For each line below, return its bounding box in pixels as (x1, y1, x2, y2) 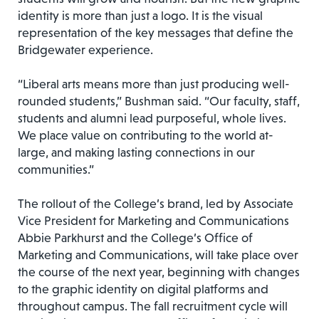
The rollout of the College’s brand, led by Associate (18, 196, 293, 211)
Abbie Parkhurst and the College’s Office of (18, 230, 253, 245)
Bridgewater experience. (18, 42, 153, 57)
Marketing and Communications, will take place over (18, 247, 298, 262)
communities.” (18, 162, 94, 177)
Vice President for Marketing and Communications (18, 213, 289, 228)
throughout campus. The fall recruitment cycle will (18, 298, 288, 313)
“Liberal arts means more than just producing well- (18, 76, 290, 91)
